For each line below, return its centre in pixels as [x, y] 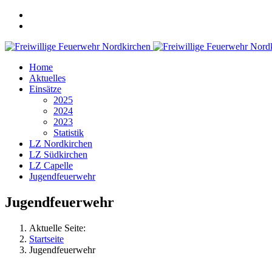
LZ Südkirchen [58, 155]
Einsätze [45, 89]
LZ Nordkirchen [61, 144]
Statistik [69, 133]
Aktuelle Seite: [60, 228]
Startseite [46, 239]
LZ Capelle [51, 165]
